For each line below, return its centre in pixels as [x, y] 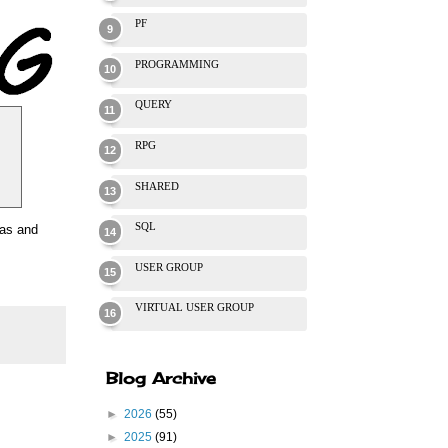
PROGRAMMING [177, 63]
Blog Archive [161, 378]
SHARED [157, 185]
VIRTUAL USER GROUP [194, 307]
